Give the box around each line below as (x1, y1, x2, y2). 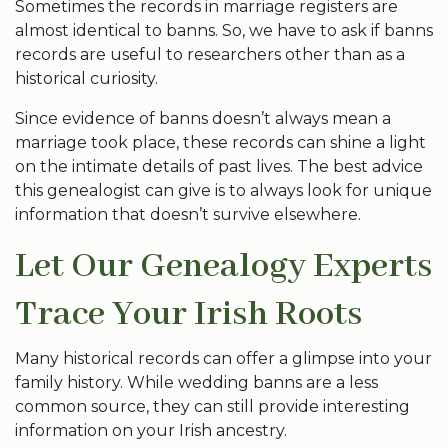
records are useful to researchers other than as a (15, 45, 405, 64)
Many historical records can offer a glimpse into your (15, 349, 432, 368)
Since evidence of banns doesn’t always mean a (15, 109, 391, 128)
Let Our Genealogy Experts (15, 244, 432, 289)
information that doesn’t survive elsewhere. (15, 205, 361, 224)
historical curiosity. (15, 69, 158, 88)
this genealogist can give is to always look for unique (15, 181, 432, 200)
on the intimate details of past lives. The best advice (15, 157, 423, 176)
